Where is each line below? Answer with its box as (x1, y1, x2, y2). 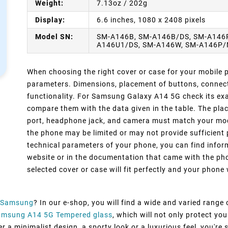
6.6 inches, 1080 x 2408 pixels (97, 16, 206, 24)
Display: (35, 16, 66, 24)
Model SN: (35, 33, 74, 41)
